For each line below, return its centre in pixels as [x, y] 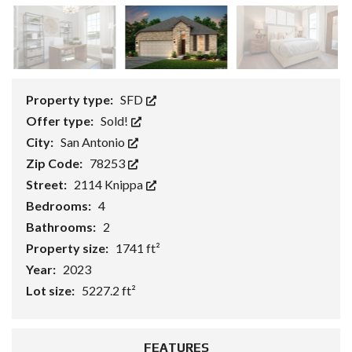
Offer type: [61, 121]
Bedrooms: [60, 206]
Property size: [68, 248]
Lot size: [51, 291]
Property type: [71, 100]
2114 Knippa [110, 185]
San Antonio [94, 142]
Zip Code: [55, 163]
